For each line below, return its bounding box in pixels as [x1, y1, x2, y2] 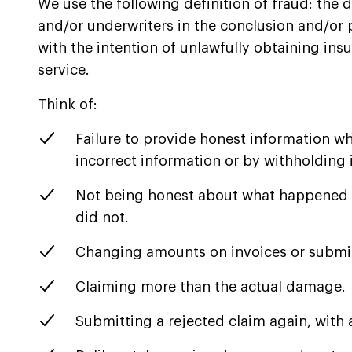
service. [38, 63, 90, 78]
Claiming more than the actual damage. [75, 280, 346, 295]
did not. [75, 211, 129, 225]
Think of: [38, 97, 97, 112]
